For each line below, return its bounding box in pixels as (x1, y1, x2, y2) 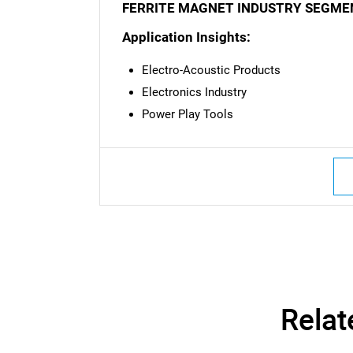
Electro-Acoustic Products (141, 62, 281, 77)
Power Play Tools (141, 106, 233, 121)
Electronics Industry (141, 84, 247, 99)
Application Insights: (121, 29, 251, 45)
